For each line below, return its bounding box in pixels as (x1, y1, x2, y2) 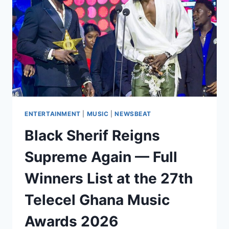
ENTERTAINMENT (25, 109, 81, 118)
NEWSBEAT (114, 109, 152, 118)
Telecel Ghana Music (25, 191, 170, 209)
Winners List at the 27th (25, 169, 193, 187)
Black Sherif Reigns (25, 126, 160, 144)
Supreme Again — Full (25, 148, 177, 166)
